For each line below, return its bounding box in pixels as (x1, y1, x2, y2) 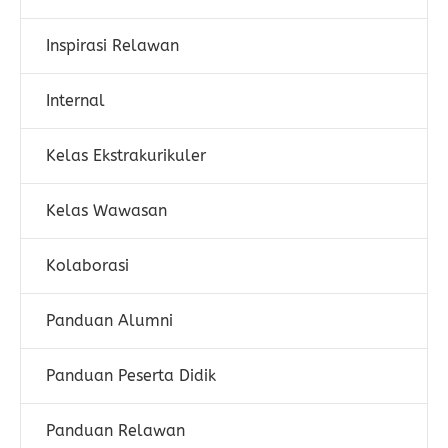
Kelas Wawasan (46, 201, 167, 220)
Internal (46, 91, 105, 110)
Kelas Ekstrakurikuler (46, 146, 206, 165)
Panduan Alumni (46, 311, 173, 330)
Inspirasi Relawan (46, 36, 179, 55)
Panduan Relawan (46, 421, 185, 440)
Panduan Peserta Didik (46, 366, 216, 385)
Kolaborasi (46, 256, 129, 275)
